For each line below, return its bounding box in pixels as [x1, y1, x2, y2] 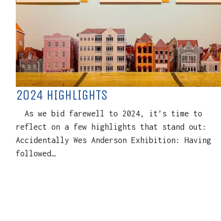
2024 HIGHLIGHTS [16, 87, 108, 103]
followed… [16, 149, 56, 158]
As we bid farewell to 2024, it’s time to [16, 109, 202, 118]
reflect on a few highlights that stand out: [16, 122, 216, 131]
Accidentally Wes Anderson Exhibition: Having [16, 136, 211, 145]
